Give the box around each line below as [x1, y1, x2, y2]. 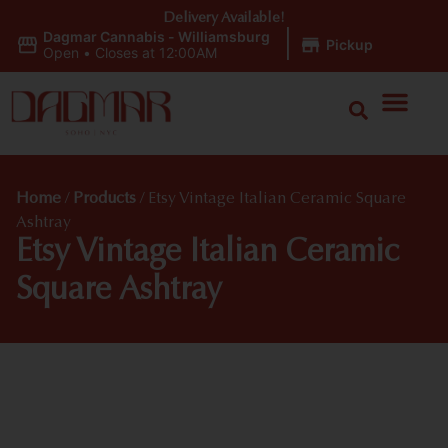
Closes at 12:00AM [94, 44, 217, 61]
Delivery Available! [163, 11, 285, 26]
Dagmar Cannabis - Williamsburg [42, 28, 270, 45]
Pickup [325, 36, 373, 53]
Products [73, 190, 136, 207]
